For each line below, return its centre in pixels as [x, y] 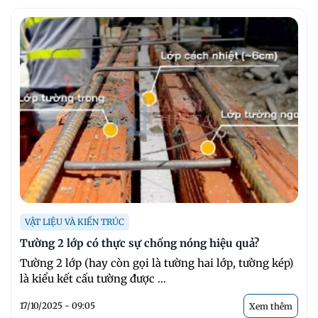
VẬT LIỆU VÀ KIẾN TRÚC [75, 221]
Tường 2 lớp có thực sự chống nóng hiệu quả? [139, 243]
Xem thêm [271, 306]
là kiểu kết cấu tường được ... [93, 278]
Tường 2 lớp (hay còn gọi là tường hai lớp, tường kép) [157, 263]
